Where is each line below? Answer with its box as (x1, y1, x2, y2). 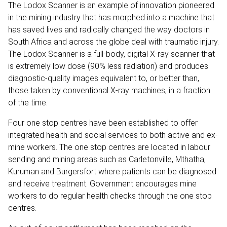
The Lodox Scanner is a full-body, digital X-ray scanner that (8, 49, 215, 59)
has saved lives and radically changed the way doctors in (8, 24, 210, 34)
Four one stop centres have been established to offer (8, 118, 198, 128)
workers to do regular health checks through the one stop (8, 191, 212, 201)
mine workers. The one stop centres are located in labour (8, 142, 210, 152)
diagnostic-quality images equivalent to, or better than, (8, 73, 199, 83)
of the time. (8, 97, 48, 107)
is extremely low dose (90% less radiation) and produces (8, 61, 208, 71)
